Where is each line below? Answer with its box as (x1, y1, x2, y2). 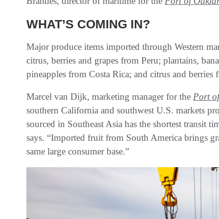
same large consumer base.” (26, 146, 129, 156)
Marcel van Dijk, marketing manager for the (26, 91, 193, 102)
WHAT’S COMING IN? (26, 17, 150, 31)
